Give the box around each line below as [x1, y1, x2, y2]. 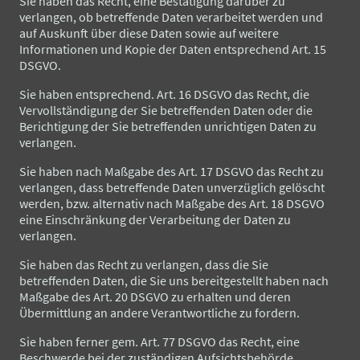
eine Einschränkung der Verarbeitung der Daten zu [19, 211, 291, 227]
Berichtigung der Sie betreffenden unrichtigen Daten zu [19, 117, 317, 134]
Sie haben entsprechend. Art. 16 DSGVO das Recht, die [19, 85, 309, 102]
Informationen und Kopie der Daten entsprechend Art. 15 [19, 40, 326, 57]
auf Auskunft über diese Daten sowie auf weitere [19, 24, 279, 41]
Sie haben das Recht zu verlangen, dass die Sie [19, 256, 268, 272]
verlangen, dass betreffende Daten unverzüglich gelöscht [19, 178, 325, 195]
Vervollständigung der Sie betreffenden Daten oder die [19, 101, 313, 118]
